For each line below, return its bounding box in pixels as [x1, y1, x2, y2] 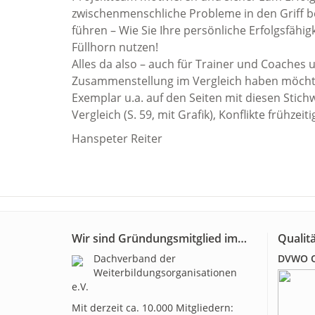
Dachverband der [94, 252, 176, 265]
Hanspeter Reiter [72, 131, 162, 146]
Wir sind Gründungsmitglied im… [72, 231, 247, 246]
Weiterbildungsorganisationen [94, 266, 237, 279]
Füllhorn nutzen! [72, 39, 158, 55]
